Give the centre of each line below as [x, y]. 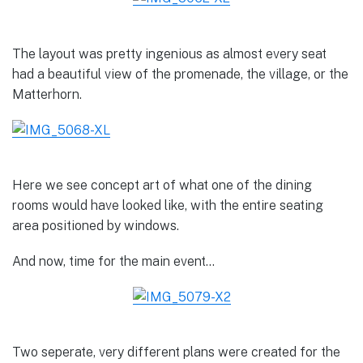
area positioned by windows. [96, 225]
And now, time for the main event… [113, 262]
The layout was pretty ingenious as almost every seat [169, 53]
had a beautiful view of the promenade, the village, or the [180, 74]
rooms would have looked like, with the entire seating [168, 205]
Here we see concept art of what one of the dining [162, 185]
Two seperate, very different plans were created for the [176, 352]
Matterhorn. [47, 94]
